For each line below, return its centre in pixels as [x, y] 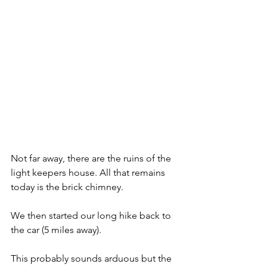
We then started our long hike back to [92, 216]
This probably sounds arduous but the [92, 259]
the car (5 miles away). [56, 230]
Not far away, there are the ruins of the [92, 159]
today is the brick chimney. [67, 187]
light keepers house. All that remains [89, 173]
